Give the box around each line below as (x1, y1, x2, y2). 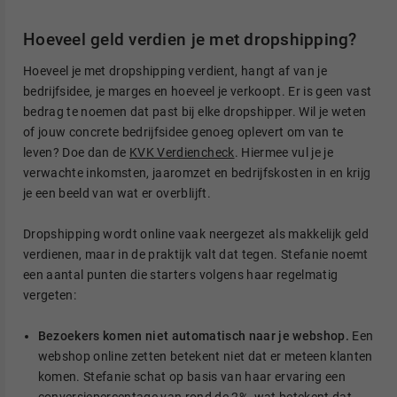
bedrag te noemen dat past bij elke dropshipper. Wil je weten (23, 104, 367, 119)
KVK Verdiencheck (129, 144, 235, 160)
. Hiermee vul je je (234, 144, 333, 160)
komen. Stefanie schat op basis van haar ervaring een (37, 370, 346, 385)
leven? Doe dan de (23, 144, 130, 160)
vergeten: (23, 287, 77, 302)
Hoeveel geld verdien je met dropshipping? (23, 28, 357, 50)
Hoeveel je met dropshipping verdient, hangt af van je (23, 63, 327, 78)
